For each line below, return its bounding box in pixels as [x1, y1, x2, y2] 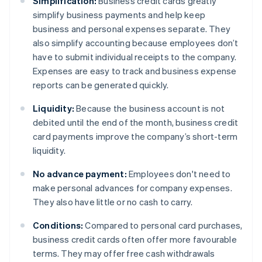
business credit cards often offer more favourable [33, 233, 237, 246]
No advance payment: [33, 168, 127, 180]
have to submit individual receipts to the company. [33, 51, 237, 63]
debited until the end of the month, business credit [33, 116, 239, 129]
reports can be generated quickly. [33, 79, 169, 91]
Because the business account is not [74, 102, 225, 115]
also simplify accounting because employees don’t [33, 37, 239, 49]
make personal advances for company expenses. [33, 182, 232, 194]
